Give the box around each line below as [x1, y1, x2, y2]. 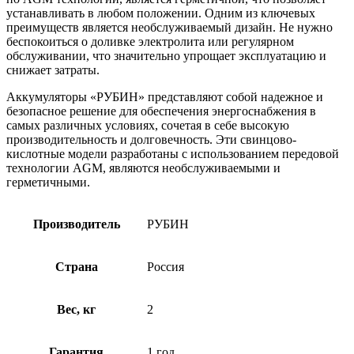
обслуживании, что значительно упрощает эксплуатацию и [6, 49, 326, 63]
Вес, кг [57, 303, 96, 317]
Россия [147, 260, 184, 274]
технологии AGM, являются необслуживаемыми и [6, 161, 281, 175]
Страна [55, 260, 98, 274]
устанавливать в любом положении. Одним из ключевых [6, 6, 315, 21]
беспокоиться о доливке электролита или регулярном [6, 35, 294, 49]
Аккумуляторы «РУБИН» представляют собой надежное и [6, 90, 323, 104]
